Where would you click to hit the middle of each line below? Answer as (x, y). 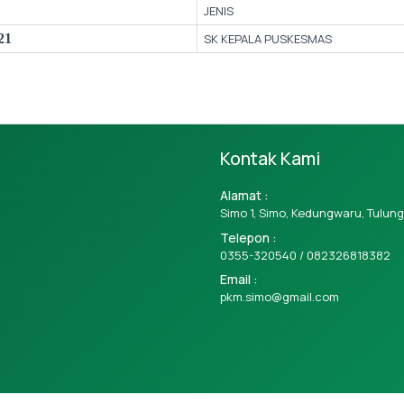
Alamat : (244, 196)
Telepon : (248, 237)
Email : (239, 280)
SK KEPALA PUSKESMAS (267, 38)
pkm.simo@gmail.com (279, 297)
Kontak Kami (270, 158)
